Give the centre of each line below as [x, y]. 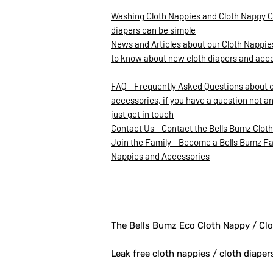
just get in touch [142, 114]
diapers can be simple [153, 30]
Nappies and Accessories [160, 156]
